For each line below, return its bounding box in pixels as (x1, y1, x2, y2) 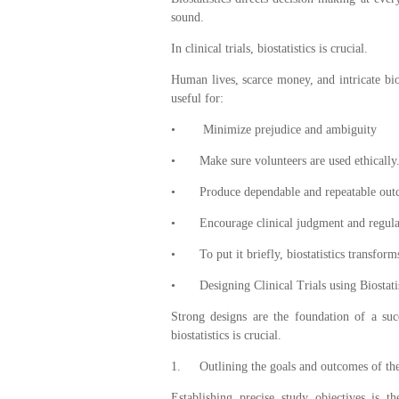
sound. (171, 10, 204, 24)
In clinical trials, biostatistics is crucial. (171, 41, 368, 55)
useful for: (171, 91, 224, 105)
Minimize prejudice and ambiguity (199, 122, 377, 136)
